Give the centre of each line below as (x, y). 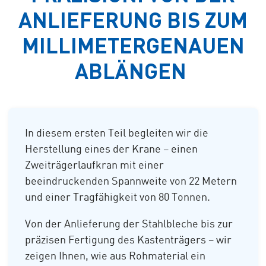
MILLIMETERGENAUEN (133, 44)
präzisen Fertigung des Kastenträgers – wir (128, 240)
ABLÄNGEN (133, 70)
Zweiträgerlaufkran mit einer (94, 165)
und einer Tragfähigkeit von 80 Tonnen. (118, 197)
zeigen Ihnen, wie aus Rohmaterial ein (115, 256)
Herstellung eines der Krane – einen (111, 149)
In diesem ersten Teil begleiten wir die (117, 133)
